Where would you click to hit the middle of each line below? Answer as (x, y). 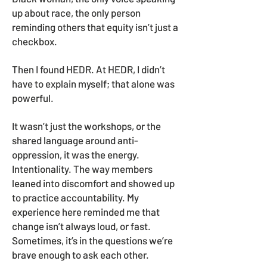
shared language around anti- (75, 140)
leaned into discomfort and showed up (93, 183)
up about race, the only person (76, 13)
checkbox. (35, 41)
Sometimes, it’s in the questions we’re (92, 240)
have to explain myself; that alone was (93, 83)
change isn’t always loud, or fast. (81, 226)
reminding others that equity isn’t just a (95, 27)
